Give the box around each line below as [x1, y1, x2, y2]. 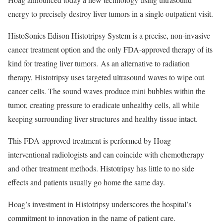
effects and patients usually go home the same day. [8, 177, 165, 187]
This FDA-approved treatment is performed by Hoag [8, 135, 171, 146]
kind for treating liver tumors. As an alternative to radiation [8, 58, 190, 68]
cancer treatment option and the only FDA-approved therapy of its [8, 44, 213, 55]
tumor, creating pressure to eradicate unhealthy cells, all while [8, 100, 199, 110]
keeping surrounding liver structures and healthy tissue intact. [8, 113, 198, 124]
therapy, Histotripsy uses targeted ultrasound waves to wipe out [8, 72, 204, 82]
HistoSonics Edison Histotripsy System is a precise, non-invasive [8, 30, 210, 41]
